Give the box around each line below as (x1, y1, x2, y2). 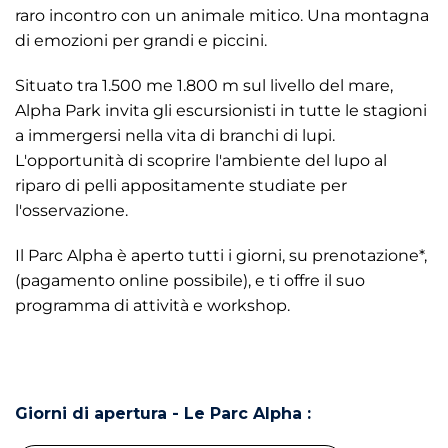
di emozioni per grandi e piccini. (15, 30, 267, 50)
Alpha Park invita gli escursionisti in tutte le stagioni (15, 100, 427, 120)
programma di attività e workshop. (15, 295, 290, 315)
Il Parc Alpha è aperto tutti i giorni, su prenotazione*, (15, 245, 427, 265)
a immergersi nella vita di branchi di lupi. (15, 125, 335, 145)
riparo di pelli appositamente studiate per (15, 175, 347, 195)
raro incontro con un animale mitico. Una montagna (15, 5, 429, 25)
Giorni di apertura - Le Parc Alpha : (15, 403, 311, 423)
